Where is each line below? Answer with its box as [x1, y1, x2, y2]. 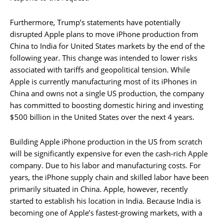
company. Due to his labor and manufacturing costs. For [10, 160, 201, 170]
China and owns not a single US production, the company [10, 88, 204, 98]
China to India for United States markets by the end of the [10, 40, 205, 51]
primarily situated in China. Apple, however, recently [10, 184, 188, 194]
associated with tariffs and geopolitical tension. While [10, 64, 190, 74]
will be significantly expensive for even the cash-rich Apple [10, 148, 208, 158]
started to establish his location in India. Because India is [10, 195, 201, 206]
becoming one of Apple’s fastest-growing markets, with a [10, 207, 202, 218]
